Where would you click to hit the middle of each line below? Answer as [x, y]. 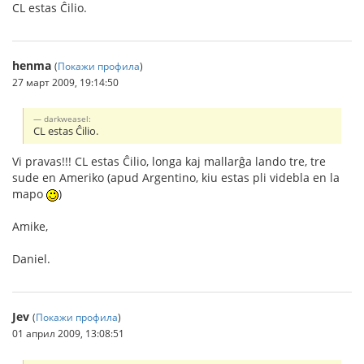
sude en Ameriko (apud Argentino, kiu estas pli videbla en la [176, 178]
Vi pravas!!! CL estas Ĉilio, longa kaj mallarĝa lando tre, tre [169, 162]
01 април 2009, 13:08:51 [68, 334]
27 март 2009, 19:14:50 [65, 82]
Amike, [30, 227]
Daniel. [31, 259]
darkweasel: [68, 119]
